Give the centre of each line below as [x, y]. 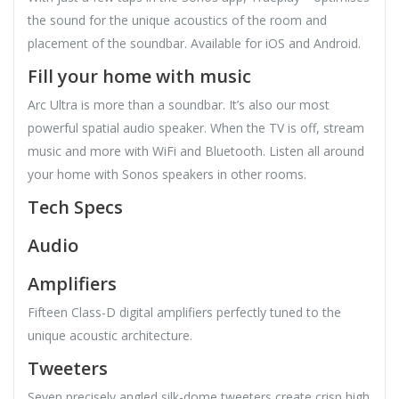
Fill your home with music [139, 77]
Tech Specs [75, 208]
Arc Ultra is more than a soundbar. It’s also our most [179, 105]
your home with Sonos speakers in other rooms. [167, 175]
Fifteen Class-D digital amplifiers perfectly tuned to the [184, 313]
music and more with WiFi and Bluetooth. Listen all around [196, 151]
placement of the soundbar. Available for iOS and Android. [194, 44]
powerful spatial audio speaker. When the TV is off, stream [196, 128]
